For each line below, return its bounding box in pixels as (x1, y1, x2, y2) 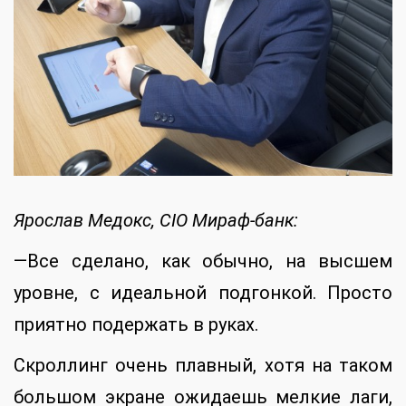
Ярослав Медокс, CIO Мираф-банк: (14, 208, 298, 231)
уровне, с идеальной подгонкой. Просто (14, 281, 392, 304)
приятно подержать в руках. (14, 313, 258, 335)
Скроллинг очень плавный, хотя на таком (14, 353, 392, 376)
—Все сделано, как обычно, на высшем (14, 249, 392, 272)
